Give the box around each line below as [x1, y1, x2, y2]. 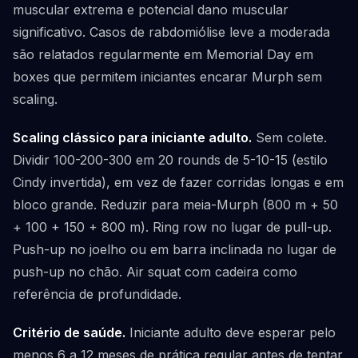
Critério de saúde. [13, 324, 125, 340]
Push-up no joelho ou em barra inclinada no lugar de [13, 241, 336, 257]
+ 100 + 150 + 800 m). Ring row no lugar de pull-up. [13, 219, 332, 235]
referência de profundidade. [13, 286, 181, 302]
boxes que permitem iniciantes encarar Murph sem [13, 69, 322, 85]
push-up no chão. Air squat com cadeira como [13, 264, 297, 280]
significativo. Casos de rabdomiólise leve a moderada [13, 24, 330, 40]
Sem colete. [252, 129, 327, 145]
